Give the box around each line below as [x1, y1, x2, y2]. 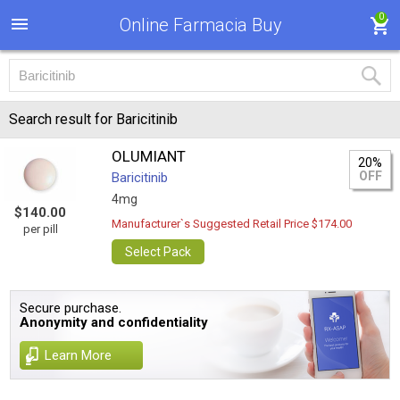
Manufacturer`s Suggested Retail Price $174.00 [112, 217, 353, 230]
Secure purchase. [20, 300, 122, 316]
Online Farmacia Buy [119, 14, 282, 36]
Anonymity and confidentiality [20, 314, 209, 330]
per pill [22, 222, 58, 236]
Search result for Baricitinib [9, 111, 178, 128]
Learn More [45, 347, 112, 363]
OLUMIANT [112, 147, 187, 165]
